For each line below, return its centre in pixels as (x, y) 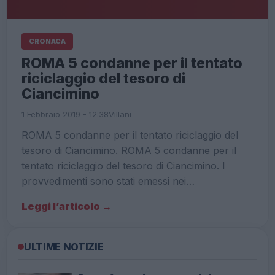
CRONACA (47, 41)
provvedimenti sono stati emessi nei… (108, 181)
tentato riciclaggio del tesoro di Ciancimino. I (123, 166)
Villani (120, 114)
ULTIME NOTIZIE (64, 247)
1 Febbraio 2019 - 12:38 (65, 114)
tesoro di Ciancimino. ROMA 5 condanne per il (129, 151)
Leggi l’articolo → (67, 207)
